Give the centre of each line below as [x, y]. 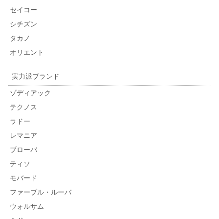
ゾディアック [30, 93]
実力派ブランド [36, 77]
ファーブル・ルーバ [41, 192]
